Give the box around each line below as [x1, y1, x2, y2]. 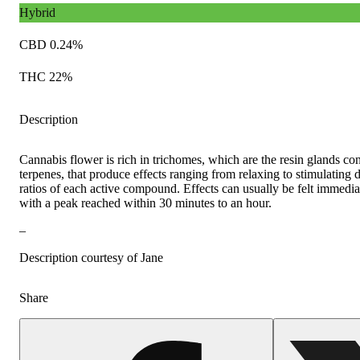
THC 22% [19, 69, 72, 84]
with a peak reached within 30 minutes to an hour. [19, 195, 272, 210]
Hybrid [19, 5, 55, 19]
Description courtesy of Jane [19, 250, 163, 264]
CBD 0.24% [19, 37, 83, 51]
